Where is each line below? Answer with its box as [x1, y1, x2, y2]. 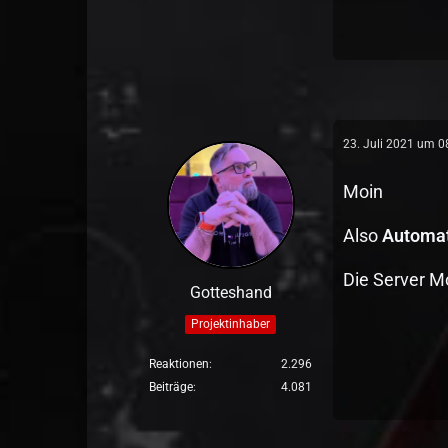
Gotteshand [189, 283, 272, 302]
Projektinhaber [191, 316, 271, 331]
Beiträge [149, 380, 194, 394]
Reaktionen [149, 357, 210, 371]
